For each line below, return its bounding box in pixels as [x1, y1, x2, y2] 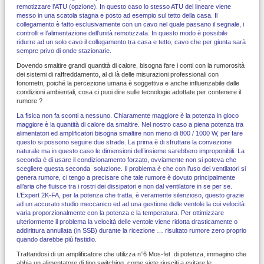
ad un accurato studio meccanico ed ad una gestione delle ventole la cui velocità [16, 200, 245, 207]
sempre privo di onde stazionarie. [16, 47, 111, 54]
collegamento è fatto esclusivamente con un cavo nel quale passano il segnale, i [16, 20, 244, 28]
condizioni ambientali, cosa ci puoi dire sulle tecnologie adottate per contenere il [16, 88, 241, 95]
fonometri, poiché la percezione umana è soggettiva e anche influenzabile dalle [16, 79, 239, 87]
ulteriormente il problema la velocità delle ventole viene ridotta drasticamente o [16, 217, 237, 225]
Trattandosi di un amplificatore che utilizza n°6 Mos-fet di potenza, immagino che [16, 250, 246, 258]
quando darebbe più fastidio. [16, 235, 97, 243]
